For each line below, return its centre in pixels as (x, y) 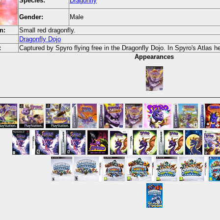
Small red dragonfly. (47, 30)
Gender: (31, 17)
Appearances (154, 57)
